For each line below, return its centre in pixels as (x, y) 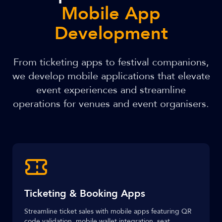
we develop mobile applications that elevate (111, 76)
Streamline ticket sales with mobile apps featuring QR (108, 211)
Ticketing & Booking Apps (85, 194)
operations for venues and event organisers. (111, 104)
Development (111, 33)
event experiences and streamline (111, 90)
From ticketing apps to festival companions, (111, 62)
